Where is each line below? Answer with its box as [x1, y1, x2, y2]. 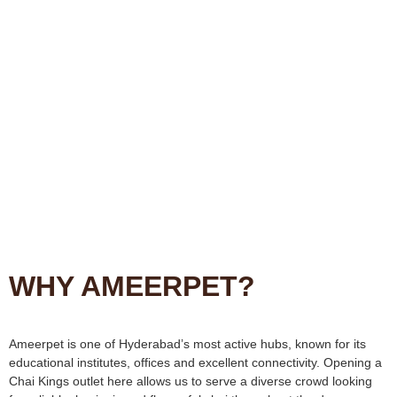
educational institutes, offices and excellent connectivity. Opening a [9, 354, 382, 370]
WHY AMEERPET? [9, 269, 255, 302]
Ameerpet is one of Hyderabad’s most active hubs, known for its [9, 336, 366, 351]
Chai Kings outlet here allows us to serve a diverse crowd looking [9, 373, 372, 388]
